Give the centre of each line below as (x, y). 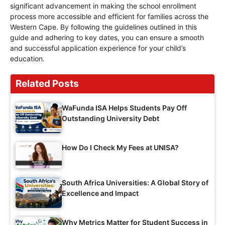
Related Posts (47, 83)
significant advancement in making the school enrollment (103, 6)
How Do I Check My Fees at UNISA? (120, 147)
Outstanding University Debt (110, 118)
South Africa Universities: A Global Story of (135, 182)
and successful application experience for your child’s (98, 48)
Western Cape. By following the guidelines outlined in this (103, 27)
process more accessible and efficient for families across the (109, 16)
